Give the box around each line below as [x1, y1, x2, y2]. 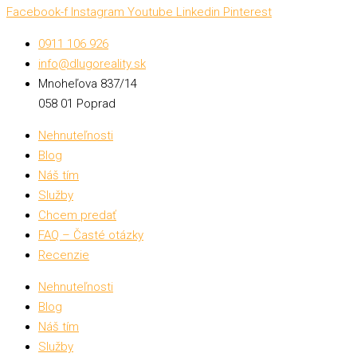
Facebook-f [6, 5, 68, 20]
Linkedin [176, 5, 220, 20]
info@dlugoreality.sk [38, 57, 146, 72]
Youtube [127, 5, 173, 20]
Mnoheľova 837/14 [38, 76, 137, 92]
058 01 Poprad [38, 96, 116, 112]
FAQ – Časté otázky [38, 228, 143, 243]
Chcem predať [38, 208, 116, 223]
